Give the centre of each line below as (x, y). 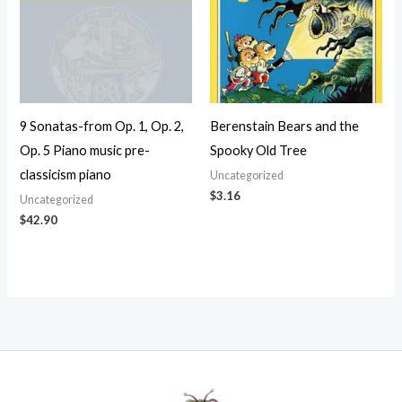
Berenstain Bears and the (284, 126)
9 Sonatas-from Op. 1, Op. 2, (102, 126)
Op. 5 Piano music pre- (85, 150)
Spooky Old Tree (258, 150)
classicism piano (66, 174)
